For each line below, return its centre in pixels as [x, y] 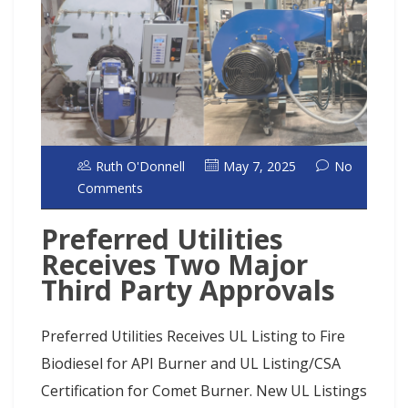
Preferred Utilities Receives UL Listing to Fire [193, 336]
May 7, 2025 [260, 167]
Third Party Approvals [188, 290]
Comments [110, 189]
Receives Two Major [174, 264]
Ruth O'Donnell [140, 167]
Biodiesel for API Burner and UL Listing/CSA [191, 363]
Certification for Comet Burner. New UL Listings [204, 390]
